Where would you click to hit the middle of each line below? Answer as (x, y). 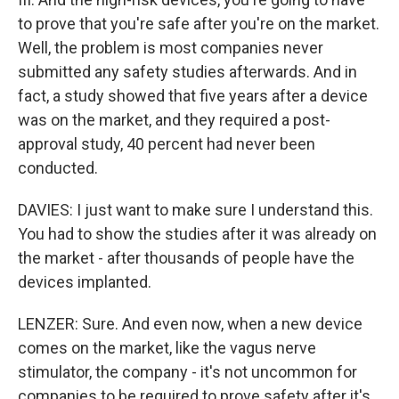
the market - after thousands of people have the (186, 258)
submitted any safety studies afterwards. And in (187, 72)
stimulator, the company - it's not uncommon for (187, 372)
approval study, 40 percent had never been (167, 144)
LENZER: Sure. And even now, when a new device (190, 324)
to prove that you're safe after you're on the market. (199, 24)
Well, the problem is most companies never (171, 48)
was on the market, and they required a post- (174, 120)
